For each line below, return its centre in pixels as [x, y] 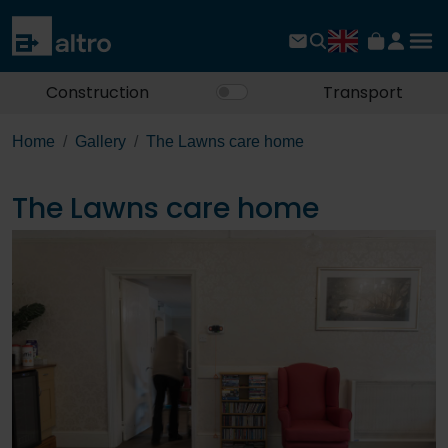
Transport [362, 93]
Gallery [100, 142]
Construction [97, 93]
